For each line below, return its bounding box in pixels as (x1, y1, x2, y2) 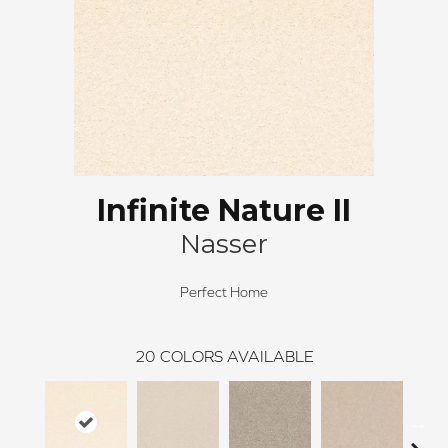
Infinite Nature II (97, 191, 351, 229)
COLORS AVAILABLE (159, 346, 314, 365)
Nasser (180, 227, 268, 260)
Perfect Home (180, 283, 268, 300)
